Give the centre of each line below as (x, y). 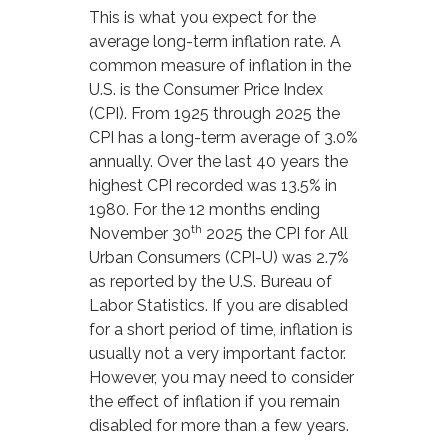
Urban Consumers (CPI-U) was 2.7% (219, 258)
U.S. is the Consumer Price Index (206, 90)
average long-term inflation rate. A (215, 42)
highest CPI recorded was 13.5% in (213, 186)
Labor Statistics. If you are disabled (219, 306)
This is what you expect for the (203, 18)
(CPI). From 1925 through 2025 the (215, 114)
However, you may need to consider (222, 378)
